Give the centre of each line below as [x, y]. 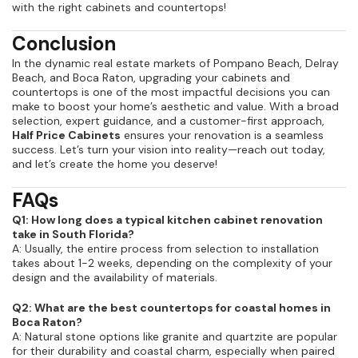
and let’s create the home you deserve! [115, 164]
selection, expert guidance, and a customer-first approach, [168, 121]
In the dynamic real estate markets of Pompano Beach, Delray [175, 64]
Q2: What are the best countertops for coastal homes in [171, 308]
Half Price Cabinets [66, 135]
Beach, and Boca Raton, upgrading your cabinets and [151, 78]
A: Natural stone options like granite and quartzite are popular [175, 337]
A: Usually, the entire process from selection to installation [165, 249]
